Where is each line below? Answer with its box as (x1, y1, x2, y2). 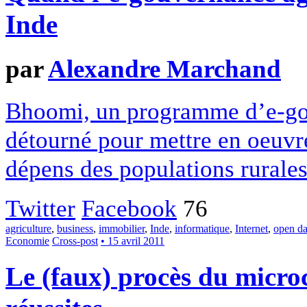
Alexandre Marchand (48, 55, 281, 84)
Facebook (82, 195, 177, 223)
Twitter (5, 195, 75, 223)
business (57, 223, 93, 235)
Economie (5, 235, 49, 247)
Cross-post (52, 235, 98, 247)
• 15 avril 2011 (101, 235, 164, 247)
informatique (175, 223, 230, 235)
